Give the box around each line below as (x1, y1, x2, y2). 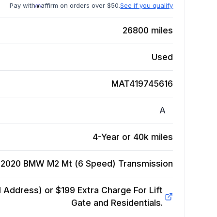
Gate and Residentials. (71, 198, 163, 208)
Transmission (118, 158, 173, 169)
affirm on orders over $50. (41, 1, 121, 10)
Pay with (10, 1, 36, 10)
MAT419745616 (111, 78, 173, 89)
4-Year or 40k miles (93, 132, 173, 142)
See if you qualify (120, 1, 173, 10)
